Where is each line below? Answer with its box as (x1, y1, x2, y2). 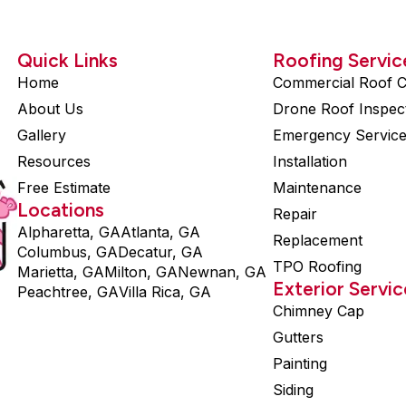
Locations (17, 198, 105, 221)
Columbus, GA (17, 243, 119, 261)
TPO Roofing (272, 257, 362, 275)
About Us (17, 100, 84, 118)
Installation (272, 152, 347, 170)
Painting (272, 354, 327, 372)
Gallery (17, 126, 67, 144)
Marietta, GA (17, 263, 105, 281)
